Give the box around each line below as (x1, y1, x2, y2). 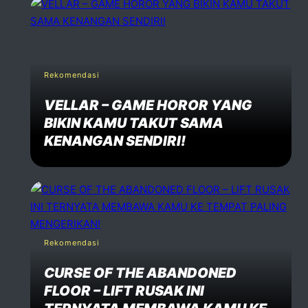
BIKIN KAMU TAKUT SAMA (44, 114, 223, 131)
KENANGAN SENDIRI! (44, 132, 186, 149)
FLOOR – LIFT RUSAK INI (44, 282, 204, 299)
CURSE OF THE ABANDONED (44, 264, 236, 281)
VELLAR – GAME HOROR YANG (44, 96, 252, 113)
